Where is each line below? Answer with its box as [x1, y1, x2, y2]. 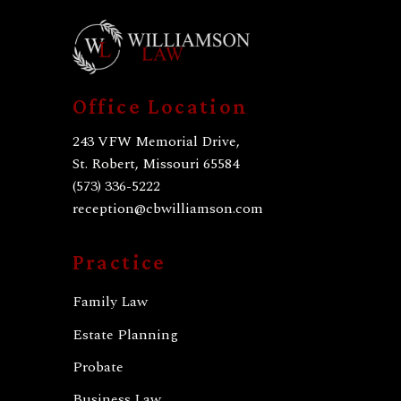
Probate [72, 355, 124, 378]
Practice [72, 249, 166, 274]
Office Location [72, 93, 249, 118]
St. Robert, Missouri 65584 [72, 152, 239, 175]
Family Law [72, 291, 148, 313]
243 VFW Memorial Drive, [72, 130, 240, 152]
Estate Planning [72, 323, 178, 346]
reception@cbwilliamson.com [72, 197, 263, 219]
